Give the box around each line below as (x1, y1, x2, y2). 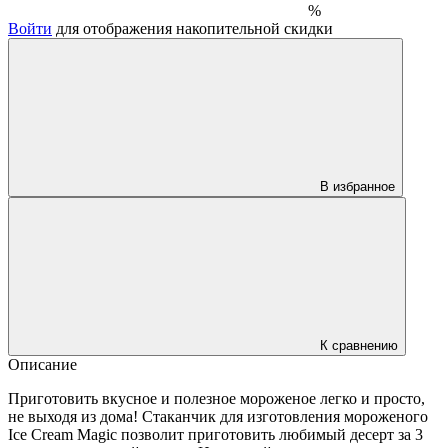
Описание (8, 355, 77, 373)
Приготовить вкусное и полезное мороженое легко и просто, (8, 389, 425, 407)
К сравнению (320, 337, 398, 353)
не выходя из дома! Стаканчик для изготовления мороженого (8, 407, 428, 425)
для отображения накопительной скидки (52, 19, 333, 37)
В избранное (320, 178, 395, 194)
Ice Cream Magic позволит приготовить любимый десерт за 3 (8, 425, 423, 443)
